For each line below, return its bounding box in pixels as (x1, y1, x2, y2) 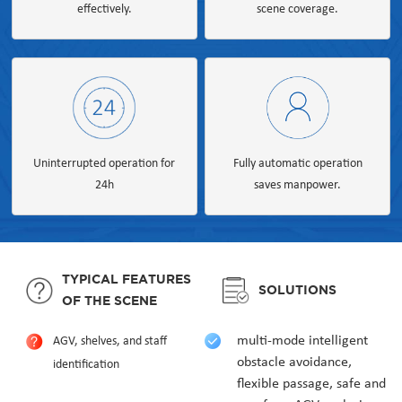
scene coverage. (257, 3, 338, 16)
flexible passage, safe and (237, 377, 387, 391)
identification (52, 358, 119, 371)
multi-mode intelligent (237, 334, 369, 348)
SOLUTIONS (258, 285, 337, 296)
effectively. (76, 3, 132, 16)
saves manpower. (254, 179, 341, 192)
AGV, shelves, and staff (52, 335, 167, 348)
